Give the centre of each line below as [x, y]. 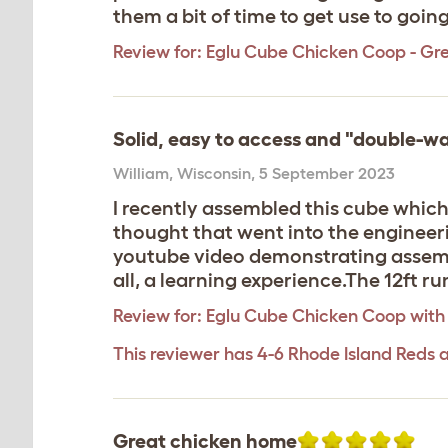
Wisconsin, [218, 173]
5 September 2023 [327, 173]
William [141, 173]
